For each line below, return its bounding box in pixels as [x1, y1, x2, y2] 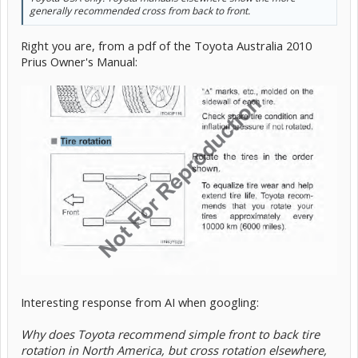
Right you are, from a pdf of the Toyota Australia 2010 [21, 37, 312, 54]
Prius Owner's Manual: [21, 53, 137, 70]
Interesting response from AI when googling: [21, 294, 259, 311]
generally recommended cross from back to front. [30, 3, 250, 18]
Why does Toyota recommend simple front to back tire [21, 326, 320, 343]
